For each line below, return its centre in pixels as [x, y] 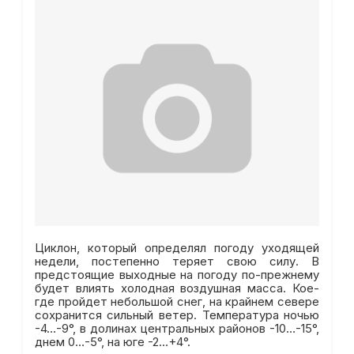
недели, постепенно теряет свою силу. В [177, 261]
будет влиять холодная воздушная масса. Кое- [177, 288]
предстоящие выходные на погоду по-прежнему [177, 275]
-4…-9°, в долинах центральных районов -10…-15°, [177, 328]
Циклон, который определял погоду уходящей [177, 248]
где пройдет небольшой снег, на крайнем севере [177, 301]
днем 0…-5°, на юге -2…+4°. [112, 342]
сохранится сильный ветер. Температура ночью [177, 315]
